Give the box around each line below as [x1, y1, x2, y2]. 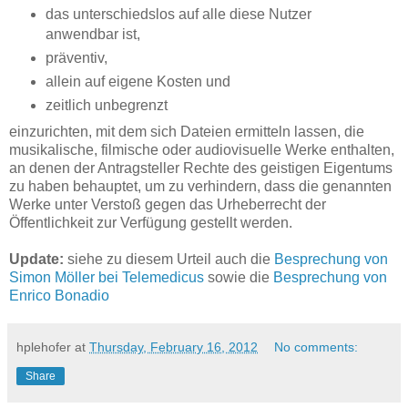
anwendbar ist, [45, 26, 144, 43]
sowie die [204, 270, 273, 286]
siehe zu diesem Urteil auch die [64, 251, 274, 268]
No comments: [274, 340, 359, 355]
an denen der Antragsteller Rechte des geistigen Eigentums [9, 160, 393, 177]
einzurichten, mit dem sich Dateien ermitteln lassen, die [9, 124, 364, 140]
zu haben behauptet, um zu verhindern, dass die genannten [9, 178, 392, 195]
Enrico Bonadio [9, 288, 109, 304]
